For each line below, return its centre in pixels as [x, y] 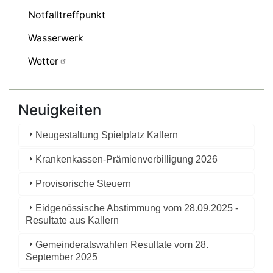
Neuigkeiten [60, 110]
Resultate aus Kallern [73, 220]
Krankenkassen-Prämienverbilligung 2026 [127, 159]
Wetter [43, 61]
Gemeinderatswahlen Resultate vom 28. [122, 244]
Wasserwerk [56, 37]
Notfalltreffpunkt [67, 14]
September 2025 [62, 257]
